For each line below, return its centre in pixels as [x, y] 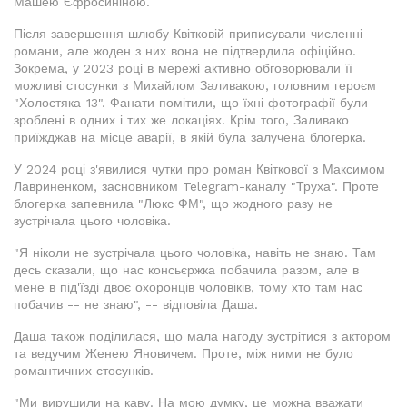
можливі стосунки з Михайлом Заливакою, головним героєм [195, 86]
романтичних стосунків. [84, 371]
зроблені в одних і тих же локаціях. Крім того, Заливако [181, 120]
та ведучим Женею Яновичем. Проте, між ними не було [184, 354]
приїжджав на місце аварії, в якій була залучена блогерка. [190, 138]
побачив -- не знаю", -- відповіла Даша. [136, 305]
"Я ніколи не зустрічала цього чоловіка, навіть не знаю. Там [195, 253]
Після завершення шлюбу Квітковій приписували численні [188, 34]
